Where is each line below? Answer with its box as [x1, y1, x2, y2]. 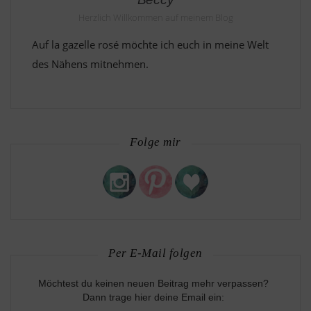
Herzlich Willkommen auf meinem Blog [78, 10, 233, 24]
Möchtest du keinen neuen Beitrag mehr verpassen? [37, 277, 269, 289]
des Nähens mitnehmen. [32, 56, 149, 71]
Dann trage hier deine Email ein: [82, 291, 224, 303]
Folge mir [130, 135, 181, 149]
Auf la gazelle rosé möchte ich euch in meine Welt [32, 37, 269, 51]
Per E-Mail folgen [108, 246, 203, 260]
